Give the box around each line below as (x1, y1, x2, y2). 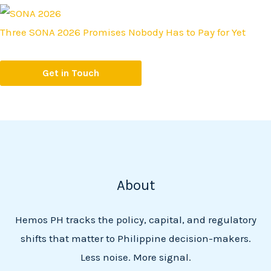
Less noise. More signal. (80, 250, 191, 263)
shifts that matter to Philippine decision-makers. (20, 232, 251, 244)
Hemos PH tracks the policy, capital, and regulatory (15, 213, 256, 226)
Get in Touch (42, 67, 99, 79)
